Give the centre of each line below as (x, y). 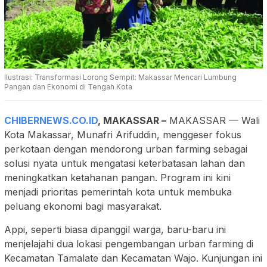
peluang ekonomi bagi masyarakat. (83, 206)
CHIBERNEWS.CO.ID (51, 120)
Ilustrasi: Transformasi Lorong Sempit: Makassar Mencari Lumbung (120, 77)
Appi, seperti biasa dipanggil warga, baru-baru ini (115, 229)
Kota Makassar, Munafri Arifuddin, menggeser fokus (123, 134)
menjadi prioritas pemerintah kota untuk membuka (118, 192)
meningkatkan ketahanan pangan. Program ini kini (117, 177)
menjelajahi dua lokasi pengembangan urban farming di (129, 243)
